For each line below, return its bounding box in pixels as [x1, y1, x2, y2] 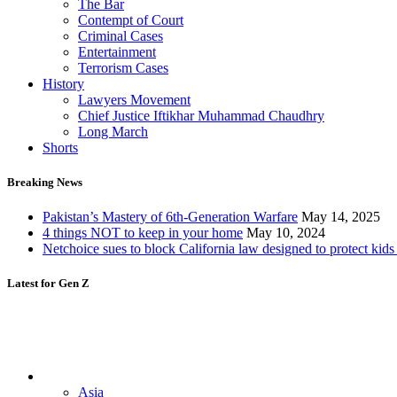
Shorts [43, 139, 78, 155]
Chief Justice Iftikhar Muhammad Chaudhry [78, 107, 324, 123]
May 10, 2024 [246, 225, 325, 241]
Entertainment [78, 43, 156, 59]
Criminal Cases [78, 27, 163, 43]
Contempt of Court [78, 12, 183, 27]
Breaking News [7, 175, 82, 189]
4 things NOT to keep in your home [43, 225, 243, 241]
